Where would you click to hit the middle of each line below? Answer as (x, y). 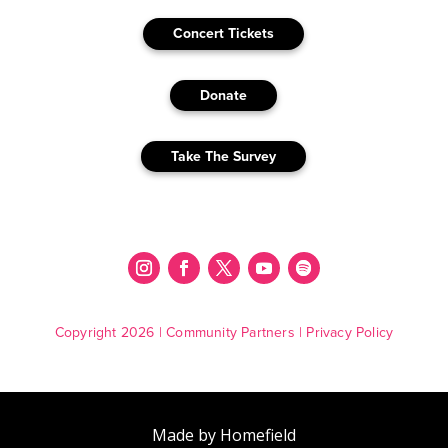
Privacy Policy (350, 332)
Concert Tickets (224, 33)
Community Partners (230, 332)
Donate (224, 94)
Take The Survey (224, 156)
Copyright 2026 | (110, 332)
